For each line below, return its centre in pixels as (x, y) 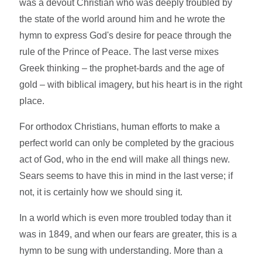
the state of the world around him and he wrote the (123, 19)
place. (32, 101)
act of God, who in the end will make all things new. (125, 159)
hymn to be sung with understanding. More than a (121, 250)
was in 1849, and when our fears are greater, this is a (128, 234)
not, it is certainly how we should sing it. (101, 192)
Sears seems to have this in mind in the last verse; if (126, 175)
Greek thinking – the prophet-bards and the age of (122, 68)
